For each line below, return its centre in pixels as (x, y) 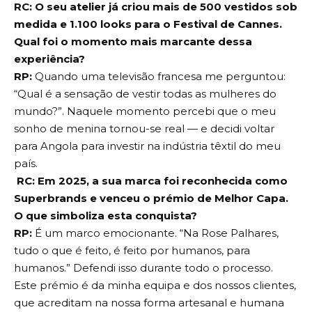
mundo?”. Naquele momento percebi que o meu (145, 111)
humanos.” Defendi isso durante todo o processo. (143, 267)
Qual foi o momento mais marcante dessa (133, 41)
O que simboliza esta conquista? (106, 215)
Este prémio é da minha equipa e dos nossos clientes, (155, 285)
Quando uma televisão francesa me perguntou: (159, 76)
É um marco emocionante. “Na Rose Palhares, (155, 233)
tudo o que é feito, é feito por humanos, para (132, 250)
